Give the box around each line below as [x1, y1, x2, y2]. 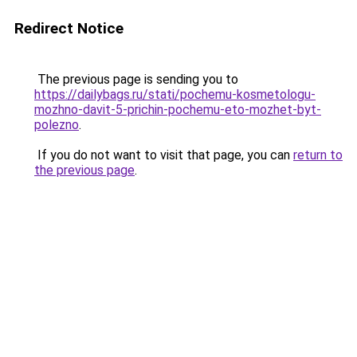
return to [293, 147, 343, 163]
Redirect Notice [14, 19, 124, 37]
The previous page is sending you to [34, 72, 238, 87]
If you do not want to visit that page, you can [34, 147, 293, 163]
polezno [34, 117, 79, 132]
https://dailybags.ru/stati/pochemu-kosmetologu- [34, 87, 316, 102]
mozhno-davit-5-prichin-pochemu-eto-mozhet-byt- [34, 102, 321, 117]
